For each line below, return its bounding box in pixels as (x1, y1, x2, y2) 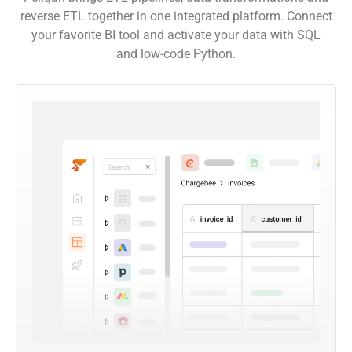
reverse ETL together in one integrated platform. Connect (20, 8, 332, 24)
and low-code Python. (116, 46, 236, 61)
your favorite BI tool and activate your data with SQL (31, 27, 321, 42)
